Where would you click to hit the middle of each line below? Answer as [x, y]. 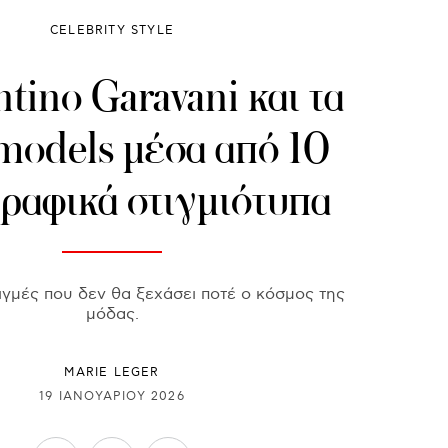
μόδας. [112, 315]
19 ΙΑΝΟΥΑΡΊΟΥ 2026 [112, 396]
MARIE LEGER [112, 373]
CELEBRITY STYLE [112, 31]
